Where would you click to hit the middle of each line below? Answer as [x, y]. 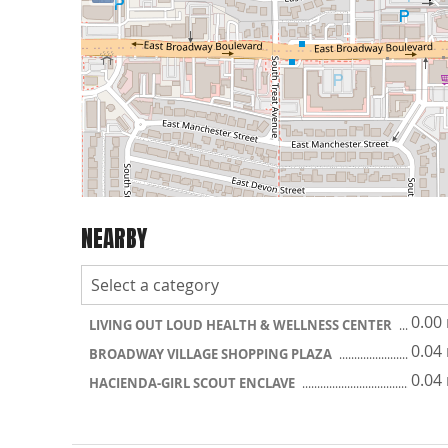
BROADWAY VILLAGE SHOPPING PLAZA [212, 354]
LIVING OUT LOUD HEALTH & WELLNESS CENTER [242, 325]
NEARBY [114, 238]
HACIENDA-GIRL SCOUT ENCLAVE [193, 383]
